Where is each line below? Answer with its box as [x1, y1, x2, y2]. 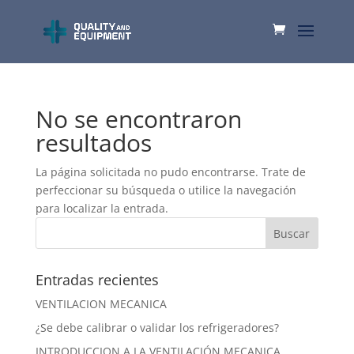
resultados [35, 126, 152, 159]
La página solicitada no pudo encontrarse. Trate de [35, 164, 306, 179]
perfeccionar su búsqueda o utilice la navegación [35, 183, 296, 198]
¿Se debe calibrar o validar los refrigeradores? [35, 320, 279, 335]
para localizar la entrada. [35, 201, 168, 216]
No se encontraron [35, 103, 242, 135]
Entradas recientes [35, 270, 159, 289]
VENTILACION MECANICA [35, 296, 167, 311]
